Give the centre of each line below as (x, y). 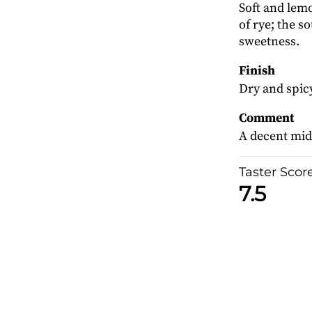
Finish (257, 71)
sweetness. (269, 41)
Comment (266, 118)
